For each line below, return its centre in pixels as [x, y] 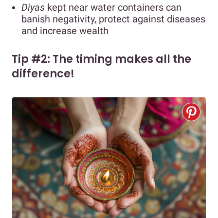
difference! [43, 74]
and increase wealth [65, 31]
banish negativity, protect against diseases [113, 19]
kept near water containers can [114, 8]
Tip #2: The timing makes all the [101, 59]
